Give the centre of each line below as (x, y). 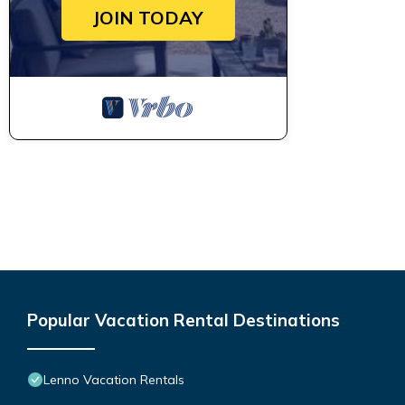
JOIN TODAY (148, 17)
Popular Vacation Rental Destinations (184, 320)
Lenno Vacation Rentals (114, 379)
